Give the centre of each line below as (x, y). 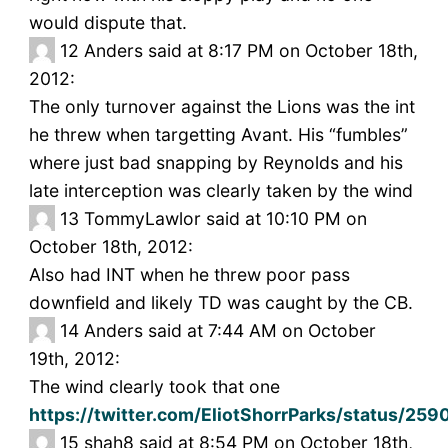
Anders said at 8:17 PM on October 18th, (250, 51)
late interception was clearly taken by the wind (220, 191)
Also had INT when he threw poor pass (189, 275)
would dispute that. (107, 23)
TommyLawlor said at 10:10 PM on (225, 219)
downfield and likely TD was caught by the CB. (220, 303)
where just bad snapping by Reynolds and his (215, 163)
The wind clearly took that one (154, 387)
